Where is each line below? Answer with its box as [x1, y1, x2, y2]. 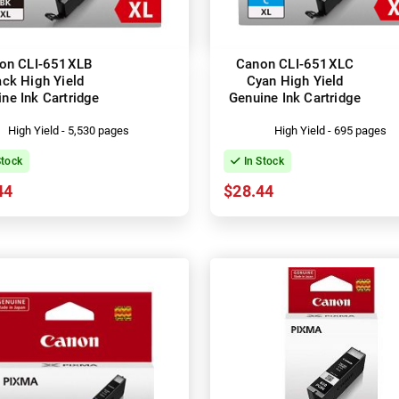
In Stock [240, 154, 284, 167]
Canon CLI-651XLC [235, 55, 354, 72]
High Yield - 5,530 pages [8, 123, 130, 137]
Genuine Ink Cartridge [228, 89, 362, 106]
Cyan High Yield [246, 72, 344, 89]
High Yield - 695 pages [273, 123, 387, 137]
